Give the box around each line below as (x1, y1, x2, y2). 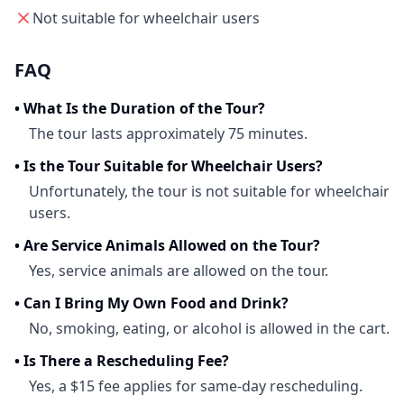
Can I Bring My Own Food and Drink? (23, 293, 289, 313)
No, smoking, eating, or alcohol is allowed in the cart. (29, 318, 390, 338)
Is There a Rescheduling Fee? (23, 351, 229, 371)
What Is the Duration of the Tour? (23, 98, 265, 118)
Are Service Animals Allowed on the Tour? (23, 235, 320, 255)
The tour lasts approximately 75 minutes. (29, 124, 308, 143)
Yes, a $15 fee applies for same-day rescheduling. (29, 376, 363, 396)
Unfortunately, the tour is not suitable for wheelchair (29, 181, 390, 201)
